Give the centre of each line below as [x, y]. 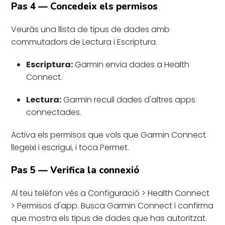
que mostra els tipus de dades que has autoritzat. [109, 218]
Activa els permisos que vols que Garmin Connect [109, 135]
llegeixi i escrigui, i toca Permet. [70, 147]
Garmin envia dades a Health [131, 64]
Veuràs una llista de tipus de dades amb [91, 29]
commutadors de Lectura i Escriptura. [84, 42]
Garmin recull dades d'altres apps [129, 99]
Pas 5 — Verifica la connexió [75, 170]
